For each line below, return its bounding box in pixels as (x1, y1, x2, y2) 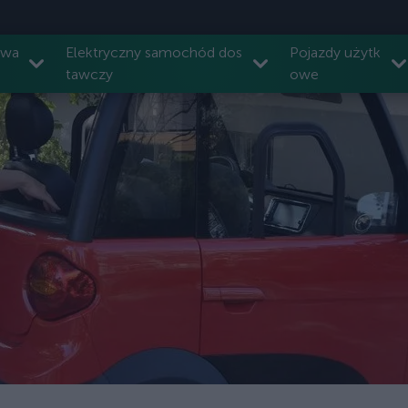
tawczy (65, 66, 113, 83)
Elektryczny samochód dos (65, 44, 242, 61)
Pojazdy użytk (289, 44, 381, 61)
